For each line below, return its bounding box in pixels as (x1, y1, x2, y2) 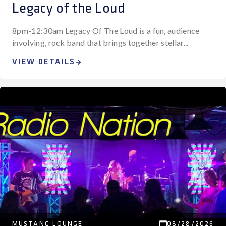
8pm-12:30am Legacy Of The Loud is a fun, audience (12, 26, 200, 35)
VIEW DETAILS (12, 57, 76, 67)
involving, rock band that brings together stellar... (12, 38, 189, 47)
